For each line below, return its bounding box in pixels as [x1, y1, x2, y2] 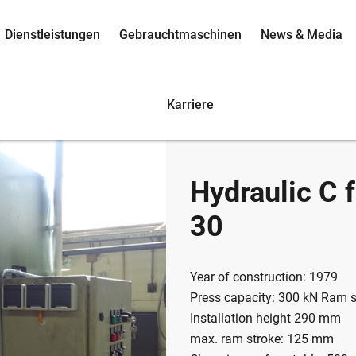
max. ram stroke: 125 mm [190, 331, 334, 346]
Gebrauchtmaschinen [118, 27, 242, 42]
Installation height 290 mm [190, 310, 341, 326]
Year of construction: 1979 [190, 269, 338, 284]
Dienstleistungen [4, 27, 100, 42]
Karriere [166, 97, 214, 112]
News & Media [260, 27, 342, 42]
